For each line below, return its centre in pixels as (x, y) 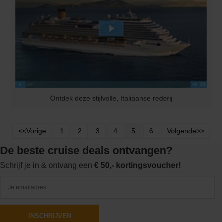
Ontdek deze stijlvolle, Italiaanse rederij (111, 98)
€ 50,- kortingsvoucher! (138, 166)
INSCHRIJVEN (50, 216)
